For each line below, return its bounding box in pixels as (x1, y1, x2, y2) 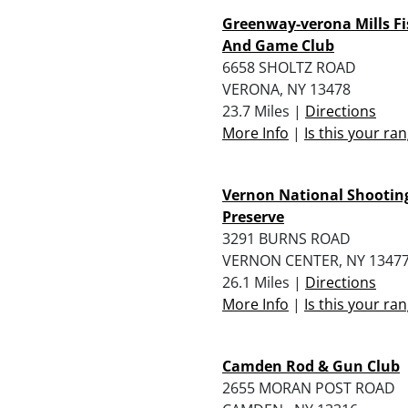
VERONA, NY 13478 (222, 78, 351, 99)
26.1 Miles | (222, 271, 305, 292)
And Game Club (222, 35, 334, 56)
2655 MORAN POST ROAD (222, 377, 395, 398)
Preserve (222, 206, 284, 227)
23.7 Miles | (222, 100, 305, 121)
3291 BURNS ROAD (222, 228, 351, 249)
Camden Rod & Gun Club (222, 355, 400, 376)
